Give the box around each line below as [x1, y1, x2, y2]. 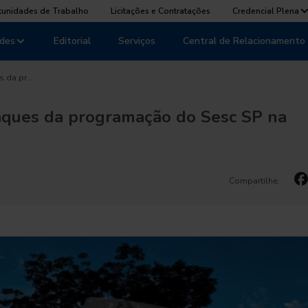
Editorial [54, 34, 91, 47]
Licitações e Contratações [111, 5, 210, 16]
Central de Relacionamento [183, 34, 305, 47]
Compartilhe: [229, 175, 279, 186]
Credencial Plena [232, 5, 299, 16]
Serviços [118, 34, 155, 47]
